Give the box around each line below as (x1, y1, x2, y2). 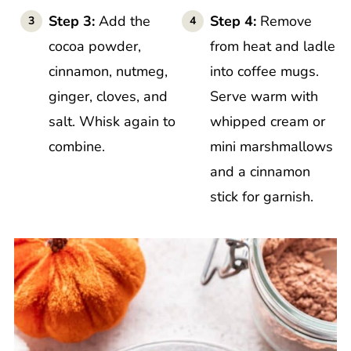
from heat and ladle (210, 36, 335, 56)
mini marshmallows (210, 136, 333, 156)
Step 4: (210, 11, 256, 31)
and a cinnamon (210, 161, 310, 181)
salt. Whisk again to (48, 111, 175, 131)
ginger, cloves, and (48, 86, 168, 106)
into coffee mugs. (210, 61, 319, 81)
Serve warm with (210, 86, 318, 106)
